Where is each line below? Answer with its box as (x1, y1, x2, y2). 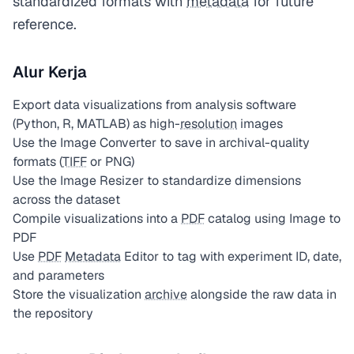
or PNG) (87, 153, 134, 170)
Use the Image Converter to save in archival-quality (13, 134, 310, 151)
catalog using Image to (205, 210, 341, 227)
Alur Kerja (13, 62, 87, 82)
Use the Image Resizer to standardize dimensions (13, 172, 301, 189)
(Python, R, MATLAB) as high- (13, 115, 180, 132)
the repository (13, 305, 93, 322)
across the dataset (13, 191, 120, 208)
